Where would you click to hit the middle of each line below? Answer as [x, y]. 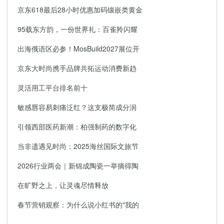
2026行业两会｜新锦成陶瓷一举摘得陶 [78, 165]
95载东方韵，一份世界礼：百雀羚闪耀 [77, 29]
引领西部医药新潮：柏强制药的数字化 [77, 126]
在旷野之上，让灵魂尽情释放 [63, 185]
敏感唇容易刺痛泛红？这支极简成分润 [77, 107]
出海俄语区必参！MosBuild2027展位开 [78, 48]
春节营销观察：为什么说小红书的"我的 [78, 204]
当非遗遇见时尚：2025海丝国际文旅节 [78, 146]
